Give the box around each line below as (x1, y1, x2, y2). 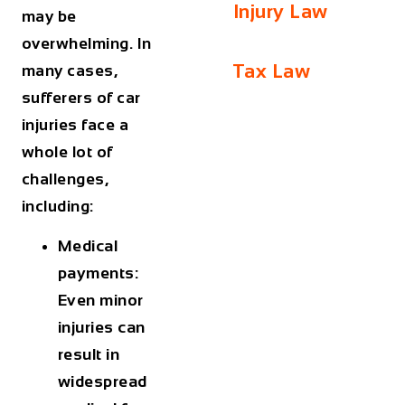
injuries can (57, 318, 146, 337)
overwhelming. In (21, 33, 152, 52)
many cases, (21, 61, 118, 80)
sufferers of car (21, 88, 141, 107)
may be (21, 6, 77, 25)
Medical (57, 237, 118, 256)
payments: (57, 264, 139, 283)
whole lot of (21, 142, 113, 161)
